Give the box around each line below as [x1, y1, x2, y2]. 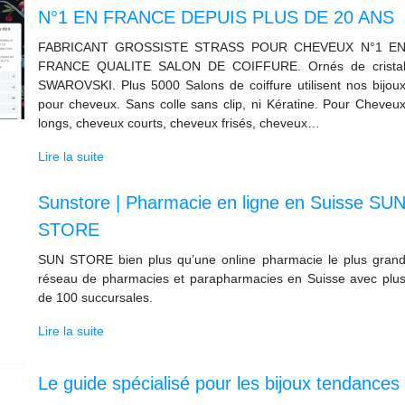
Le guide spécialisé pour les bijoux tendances [37, 373, 400, 394]
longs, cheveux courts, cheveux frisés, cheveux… [37, 116, 320, 130]
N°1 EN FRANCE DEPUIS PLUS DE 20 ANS [37, 7, 394, 27]
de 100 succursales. [37, 290, 153, 305]
